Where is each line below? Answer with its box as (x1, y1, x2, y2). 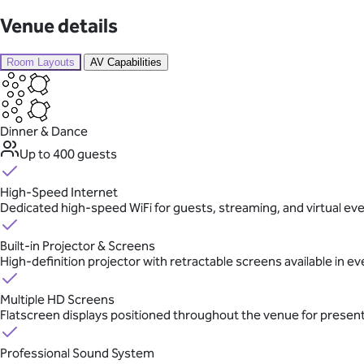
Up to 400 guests (19, 146, 117, 162)
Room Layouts (6, 56, 75, 69)
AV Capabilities (90, 56, 162, 69)
